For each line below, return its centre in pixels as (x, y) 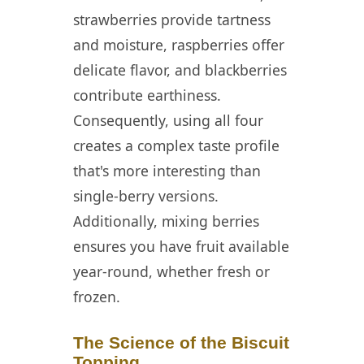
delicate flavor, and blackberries (180, 70)
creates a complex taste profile (176, 145)
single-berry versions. (146, 196)
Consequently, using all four (168, 120)
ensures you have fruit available (181, 246)
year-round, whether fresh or (171, 271)
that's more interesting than (167, 171)
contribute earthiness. (147, 95)
